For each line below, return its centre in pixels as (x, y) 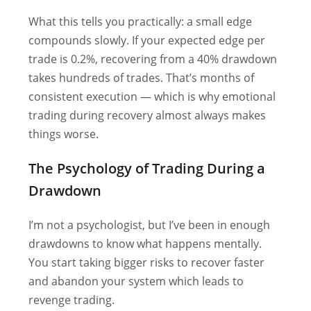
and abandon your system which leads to (136, 281)
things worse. (64, 134)
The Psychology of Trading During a (147, 168)
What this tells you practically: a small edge (141, 21)
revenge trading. (72, 300)
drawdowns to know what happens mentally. (145, 243)
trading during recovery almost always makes (148, 115)
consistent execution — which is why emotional (152, 96)
